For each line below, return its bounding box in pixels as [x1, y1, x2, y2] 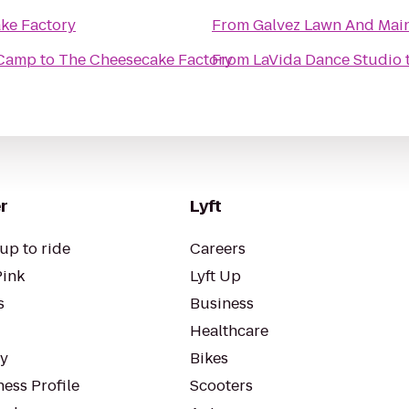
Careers [190, 238, 246, 259]
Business [190, 293, 254, 314]
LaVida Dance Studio [253, 49, 402, 70]
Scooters [190, 375, 253, 396]
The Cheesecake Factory [58, 49, 233, 70]
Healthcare [190, 320, 268, 341]
